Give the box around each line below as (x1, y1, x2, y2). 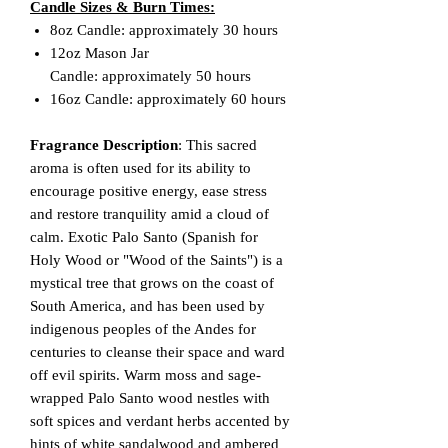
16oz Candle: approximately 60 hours (50, 90, 286, 107)
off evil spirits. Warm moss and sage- (30, 366, 261, 383)
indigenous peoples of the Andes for (30, 320, 256, 337)
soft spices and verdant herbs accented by (30, 412, 290, 429)
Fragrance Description (30, 136, 178, 153)
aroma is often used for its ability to (30, 159, 251, 176)
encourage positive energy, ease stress (30, 182, 267, 199)
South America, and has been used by (30, 297, 265, 314)
